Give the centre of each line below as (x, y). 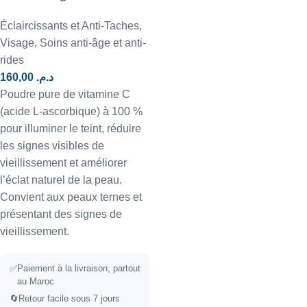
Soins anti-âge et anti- (93, 43)
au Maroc (36, 281)
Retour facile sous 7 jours (69, 298)
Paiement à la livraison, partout (79, 268)
